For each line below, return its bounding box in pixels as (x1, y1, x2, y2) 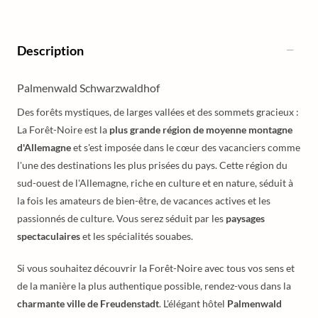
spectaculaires (17, 230, 80, 242)
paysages (226, 212, 265, 224)
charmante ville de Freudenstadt (17, 297, 159, 309)
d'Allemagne (17, 141, 71, 153)
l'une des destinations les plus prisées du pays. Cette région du (17, 159, 287, 171)
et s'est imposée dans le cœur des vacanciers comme (71, 141, 300, 153)
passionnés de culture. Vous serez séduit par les (17, 212, 226, 224)
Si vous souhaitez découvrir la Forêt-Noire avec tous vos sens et (17, 262, 295, 274)
